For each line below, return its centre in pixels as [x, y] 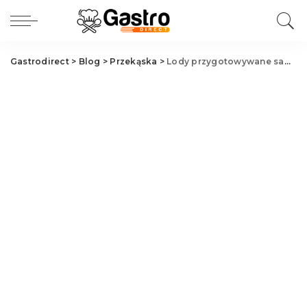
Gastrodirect [40, 61]
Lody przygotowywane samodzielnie [225, 61]
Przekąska [134, 61]
